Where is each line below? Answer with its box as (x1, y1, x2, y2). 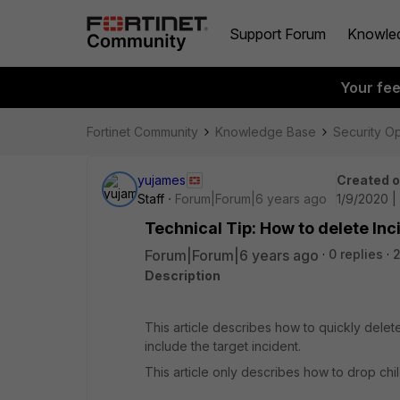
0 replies (329, 246, 383, 262)
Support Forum (229, 24, 326, 43)
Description (145, 268, 221, 283)
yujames (137, 172, 186, 187)
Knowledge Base (215, 124, 316, 139)
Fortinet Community (87, 124, 198, 139)
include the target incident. (145, 338, 301, 354)
